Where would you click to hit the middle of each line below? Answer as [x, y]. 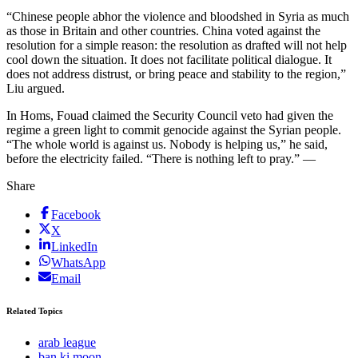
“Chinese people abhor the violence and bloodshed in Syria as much [178, 16]
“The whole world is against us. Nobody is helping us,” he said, [167, 144]
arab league [67, 342]
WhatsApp [78, 262]
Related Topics [34, 310]
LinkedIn [74, 246]
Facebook [76, 214]
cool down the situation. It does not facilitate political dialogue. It [169, 59]
